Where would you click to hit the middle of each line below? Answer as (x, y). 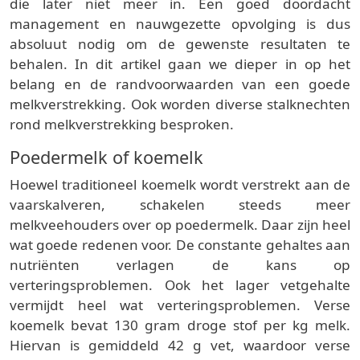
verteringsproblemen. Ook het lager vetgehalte (180, 285)
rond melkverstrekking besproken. (122, 125)
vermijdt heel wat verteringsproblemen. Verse (180, 305)
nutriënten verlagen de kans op (180, 265)
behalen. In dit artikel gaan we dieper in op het (180, 64)
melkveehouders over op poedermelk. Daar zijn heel (180, 225)
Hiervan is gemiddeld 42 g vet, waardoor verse (180, 346)
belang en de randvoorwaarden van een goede (180, 84)
